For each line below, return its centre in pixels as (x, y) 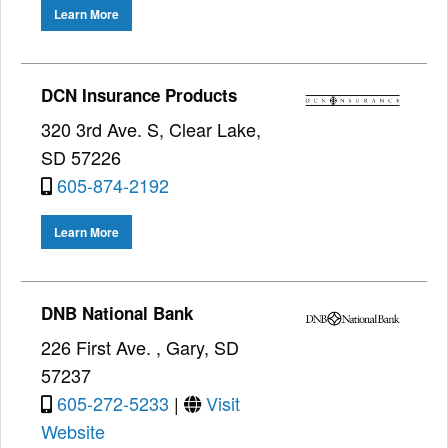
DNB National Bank (117, 313)
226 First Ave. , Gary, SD (140, 347)
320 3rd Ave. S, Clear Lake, (151, 128)
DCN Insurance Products (139, 94)
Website (73, 431)
